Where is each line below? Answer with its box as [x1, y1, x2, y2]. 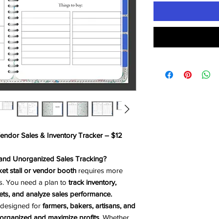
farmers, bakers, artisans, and [41, 201, 135, 210]
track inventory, [66, 178, 116, 186]
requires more [78, 166, 123, 175]
